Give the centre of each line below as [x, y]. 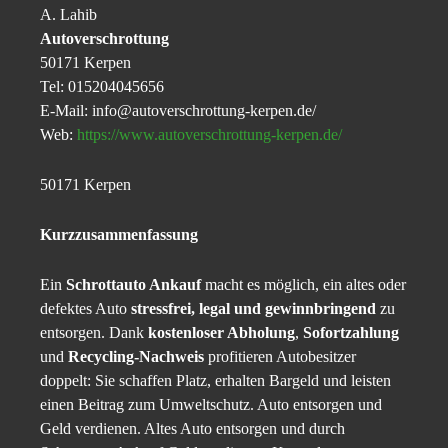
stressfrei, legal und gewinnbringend [253, 309]
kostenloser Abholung [221, 333]
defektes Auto [85, 309]
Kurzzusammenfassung [119, 235]
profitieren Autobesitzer [280, 357]
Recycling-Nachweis [136, 357]
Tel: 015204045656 [102, 87]
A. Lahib [68, 15]
